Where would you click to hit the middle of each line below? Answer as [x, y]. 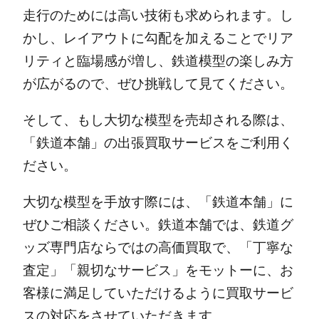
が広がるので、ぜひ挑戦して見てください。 [158, 83]
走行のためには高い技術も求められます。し [158, 15]
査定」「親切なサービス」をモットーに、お [158, 270]
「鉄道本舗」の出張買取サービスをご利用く [158, 142]
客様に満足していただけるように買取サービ [158, 293]
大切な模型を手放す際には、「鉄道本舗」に [158, 202]
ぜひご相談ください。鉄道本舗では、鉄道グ [158, 224]
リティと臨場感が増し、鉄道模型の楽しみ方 [158, 61]
